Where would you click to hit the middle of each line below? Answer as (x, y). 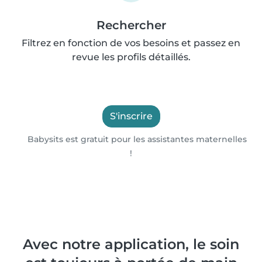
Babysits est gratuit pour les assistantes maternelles (136, 139)
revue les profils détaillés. (131, 57)
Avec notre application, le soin (131, 244)
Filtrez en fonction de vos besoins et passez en (131, 43)
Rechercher (131, 25)
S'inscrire (131, 116)
